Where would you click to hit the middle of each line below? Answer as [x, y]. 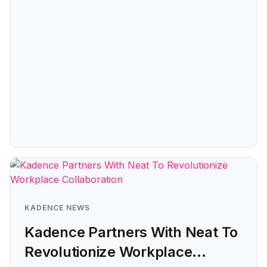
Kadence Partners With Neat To [131, 232]
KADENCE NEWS [57, 208]
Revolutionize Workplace [108, 252]
